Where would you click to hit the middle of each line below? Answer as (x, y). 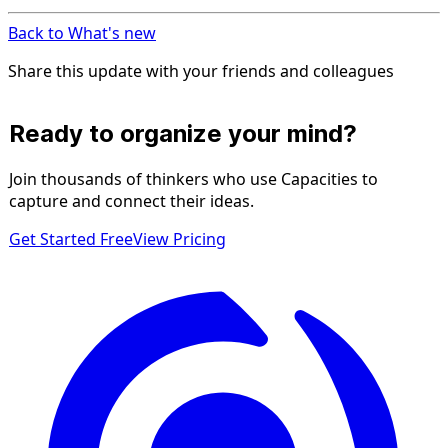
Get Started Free (71, 238)
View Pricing (179, 238)
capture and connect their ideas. (131, 200)
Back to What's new (82, 32)
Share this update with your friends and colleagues (201, 70)
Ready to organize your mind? (183, 133)
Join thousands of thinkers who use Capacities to (193, 178)
